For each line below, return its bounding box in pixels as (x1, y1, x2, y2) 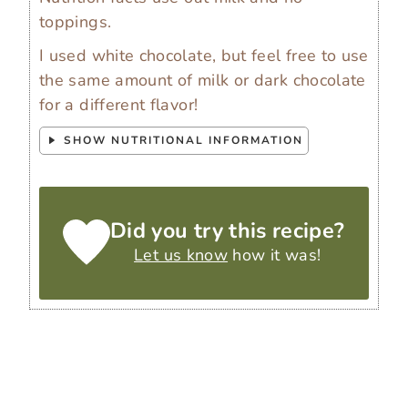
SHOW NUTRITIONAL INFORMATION (58, 132, 303, 148)
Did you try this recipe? (109, 215, 345, 245)
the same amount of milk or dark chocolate (39, 68, 366, 91)
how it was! (228, 243, 321, 266)
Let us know (134, 243, 229, 266)
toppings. (39, 10, 112, 33)
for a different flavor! (39, 93, 199, 116)
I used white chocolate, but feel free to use (39, 44, 369, 66)
